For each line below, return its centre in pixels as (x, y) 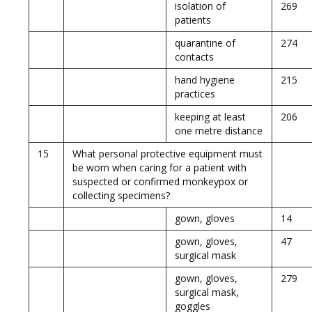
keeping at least (210, 117)
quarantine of (205, 43)
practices (195, 94)
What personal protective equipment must (167, 154)
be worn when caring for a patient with (159, 167)
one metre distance (219, 131)
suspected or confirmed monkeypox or (160, 181)
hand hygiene (205, 80)
